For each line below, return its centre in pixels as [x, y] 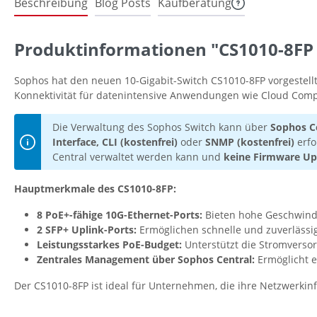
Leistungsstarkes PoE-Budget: [109, 245]
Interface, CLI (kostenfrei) [115, 142]
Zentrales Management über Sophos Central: [146, 260]
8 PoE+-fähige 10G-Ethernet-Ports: [120, 215]
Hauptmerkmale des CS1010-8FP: [95, 189]
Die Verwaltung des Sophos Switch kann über [161, 127]
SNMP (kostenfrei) [251, 142]
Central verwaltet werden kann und [138, 157]
